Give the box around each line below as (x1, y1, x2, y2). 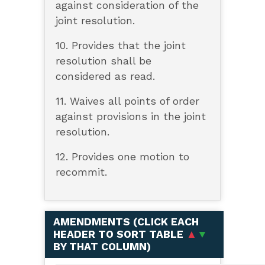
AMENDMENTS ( (53, 216, 137, 228)
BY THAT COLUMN (53, 241, 147, 253)
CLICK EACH (137, 216, 199, 228)
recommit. (55, 166, 107, 179)
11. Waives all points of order (55, 95, 199, 108)
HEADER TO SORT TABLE (53, 228, 186, 241)
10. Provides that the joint (55, 40, 186, 52)
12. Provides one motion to (55, 151, 189, 163)
